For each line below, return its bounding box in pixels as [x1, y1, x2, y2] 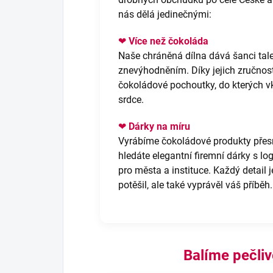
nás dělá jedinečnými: [118, 8, 211, 20]
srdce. [118, 93, 144, 105]
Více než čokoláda [129, 35, 208, 47]
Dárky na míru [129, 120, 190, 132]
